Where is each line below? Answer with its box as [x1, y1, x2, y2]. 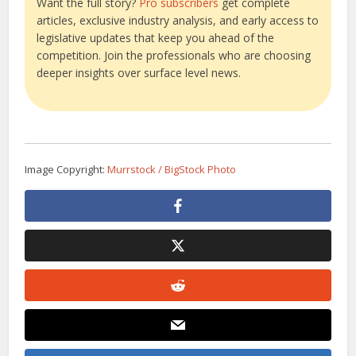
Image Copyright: [25, 162, 108, 177]
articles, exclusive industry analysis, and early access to [37, 13, 319, 29]
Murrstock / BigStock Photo [107, 162, 237, 177]
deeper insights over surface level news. [37, 65, 242, 81]
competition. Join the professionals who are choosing [37, 48, 311, 64]
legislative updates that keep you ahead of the [37, 30, 275, 46]
